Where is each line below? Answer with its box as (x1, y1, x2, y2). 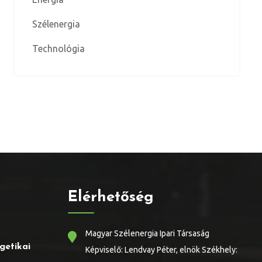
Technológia (32, 43, 85, 54)
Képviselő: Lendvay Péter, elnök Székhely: (85, 245, 237, 254)
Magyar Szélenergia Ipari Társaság (85, 229, 209, 238)
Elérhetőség (68, 189, 154, 205)
